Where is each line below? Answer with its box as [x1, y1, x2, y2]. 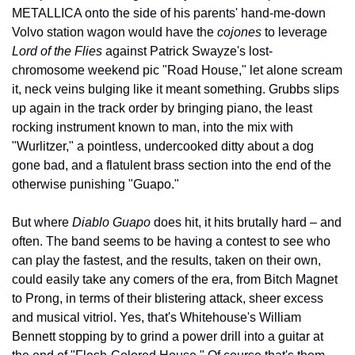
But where [12, 215, 72, 229]
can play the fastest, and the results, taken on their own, [12, 253, 321, 267]
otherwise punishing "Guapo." [12, 177, 179, 191]
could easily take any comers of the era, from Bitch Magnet [12, 272, 338, 286]
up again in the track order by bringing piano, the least [12, 101, 312, 115]
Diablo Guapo [72, 215, 151, 229]
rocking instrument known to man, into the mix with [12, 120, 293, 134]
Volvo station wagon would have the [12, 25, 217, 39]
